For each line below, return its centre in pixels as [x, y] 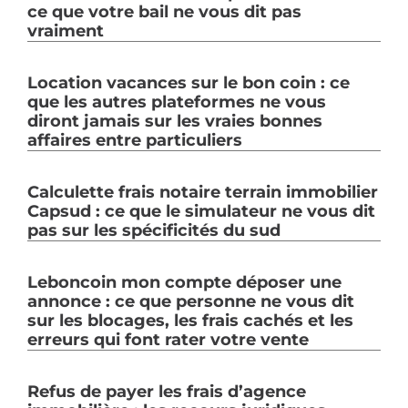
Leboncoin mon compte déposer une [184, 282]
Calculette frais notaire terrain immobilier [203, 192]
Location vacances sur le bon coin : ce [189, 83]
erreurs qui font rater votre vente [168, 340]
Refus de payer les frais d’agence [167, 392]
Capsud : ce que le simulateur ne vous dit [201, 211]
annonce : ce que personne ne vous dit [191, 301]
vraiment [66, 31]
